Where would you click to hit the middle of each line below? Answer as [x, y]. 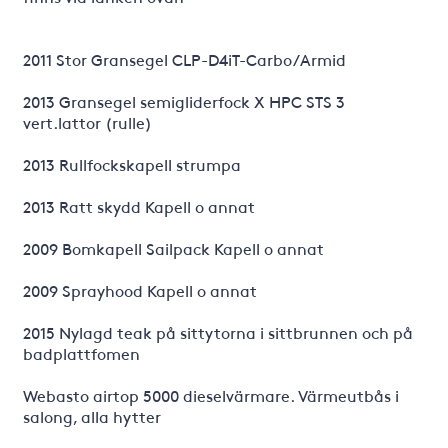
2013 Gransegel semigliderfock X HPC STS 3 [183, 101]
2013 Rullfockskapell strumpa [133, 164]
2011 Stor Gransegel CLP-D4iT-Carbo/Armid [184, 59]
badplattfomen [81, 353]
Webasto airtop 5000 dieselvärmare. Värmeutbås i [210, 395]
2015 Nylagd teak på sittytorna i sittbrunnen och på [217, 332]
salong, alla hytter [91, 416]
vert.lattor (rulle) [89, 122]
